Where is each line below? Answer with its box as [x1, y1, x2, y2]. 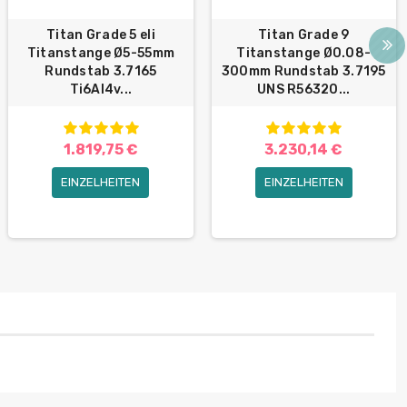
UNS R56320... [256, 82, 351, 98]
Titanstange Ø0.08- [236, 45, 372, 62]
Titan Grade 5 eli [46, 27, 155, 44]
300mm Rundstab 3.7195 [221, 64, 386, 80]
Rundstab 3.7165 [45, 64, 157, 80]
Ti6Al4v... [69, 82, 133, 98]
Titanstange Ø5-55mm [26, 45, 175, 62]
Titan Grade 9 [257, 27, 350, 44]
